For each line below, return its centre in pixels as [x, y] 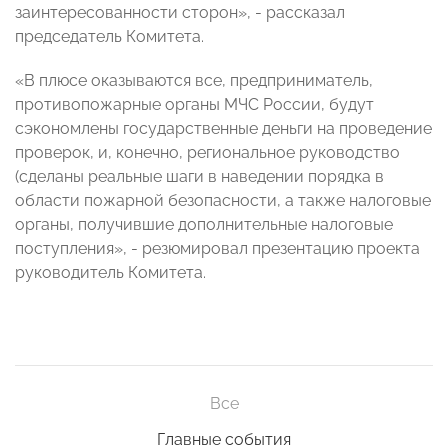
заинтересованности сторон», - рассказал [180, 13]
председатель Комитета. [109, 37]
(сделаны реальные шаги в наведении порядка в [199, 177]
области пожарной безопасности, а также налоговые [223, 201]
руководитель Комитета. [110, 273]
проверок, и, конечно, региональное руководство [207, 153]
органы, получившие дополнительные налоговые [204, 225]
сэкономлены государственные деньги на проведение [223, 129]
